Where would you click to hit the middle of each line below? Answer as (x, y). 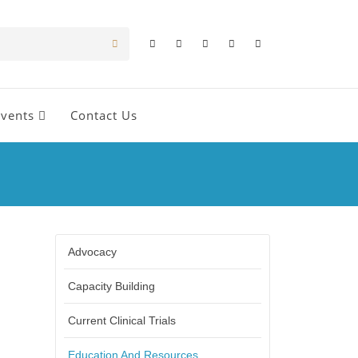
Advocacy (92, 251)
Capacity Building (111, 286)
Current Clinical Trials (122, 320)
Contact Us (104, 115)
